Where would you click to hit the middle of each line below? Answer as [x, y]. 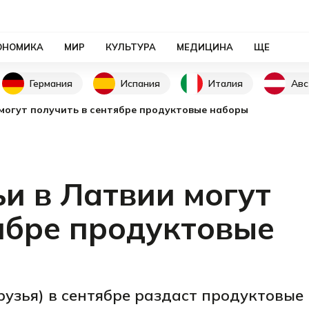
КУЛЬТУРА [131, 47]
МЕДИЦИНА [205, 47]
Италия [226, 83]
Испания [140, 83]
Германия [51, 83]
